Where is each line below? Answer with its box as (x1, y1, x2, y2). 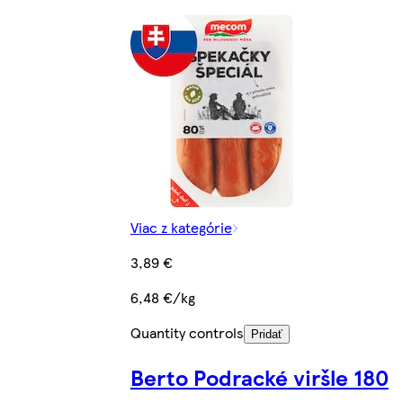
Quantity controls (130, 322, 244, 344)
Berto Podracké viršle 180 (130, 362, 389, 393)
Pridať (250, 327, 282, 342)
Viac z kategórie (130, 217, 232, 238)
